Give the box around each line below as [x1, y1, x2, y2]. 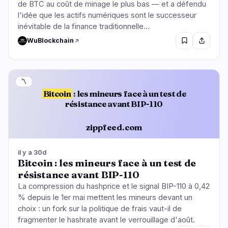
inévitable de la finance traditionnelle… [18, 21, 150, 31]
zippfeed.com [85, 122, 142, 133]
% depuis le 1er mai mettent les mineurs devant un [18, 192, 192, 202]
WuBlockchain [27, 37, 74, 45]
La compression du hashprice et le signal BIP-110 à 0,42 [18, 181, 210, 191]
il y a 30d [18, 148, 47, 156]
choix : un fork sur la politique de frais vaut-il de [18, 204, 182, 213]
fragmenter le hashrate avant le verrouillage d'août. [18, 215, 195, 224]
